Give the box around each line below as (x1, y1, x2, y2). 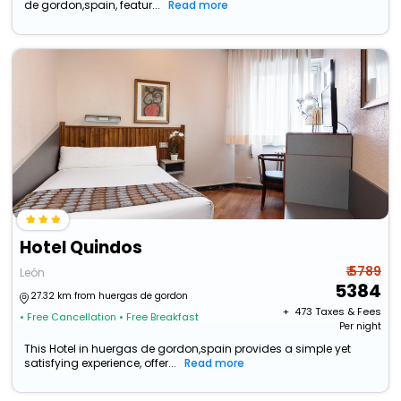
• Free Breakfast (119, 310, 200, 325)
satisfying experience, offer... (24, 355, 177, 371)
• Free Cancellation (20, 310, 117, 325)
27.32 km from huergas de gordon (30, 289, 189, 303)
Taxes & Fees (314, 304, 381, 320)
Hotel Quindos (20, 235, 143, 260)
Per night (338, 320, 381, 334)
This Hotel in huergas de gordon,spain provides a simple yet (24, 341, 352, 357)
